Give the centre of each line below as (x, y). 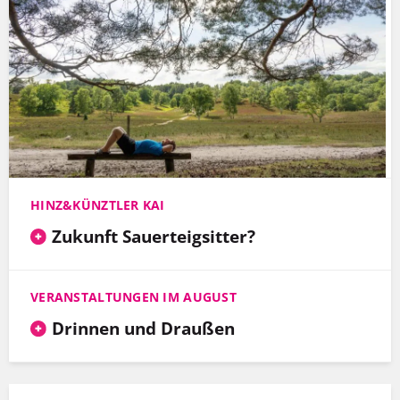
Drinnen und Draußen (143, 328)
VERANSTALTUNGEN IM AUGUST (133, 296)
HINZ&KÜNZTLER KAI (98, 204)
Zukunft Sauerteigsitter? (153, 236)
